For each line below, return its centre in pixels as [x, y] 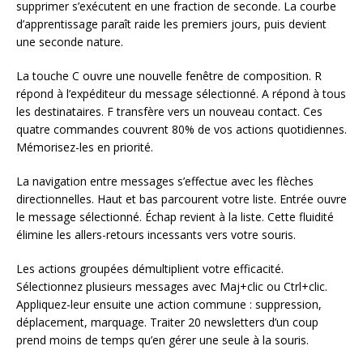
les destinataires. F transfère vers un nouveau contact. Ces [169, 111]
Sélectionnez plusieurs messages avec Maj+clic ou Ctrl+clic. [172, 286]
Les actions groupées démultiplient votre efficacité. [150, 268]
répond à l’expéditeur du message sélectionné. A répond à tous [181, 93]
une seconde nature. [70, 41]
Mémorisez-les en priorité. [85, 147]
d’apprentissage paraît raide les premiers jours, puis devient [171, 23]
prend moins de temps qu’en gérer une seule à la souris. [162, 340]
